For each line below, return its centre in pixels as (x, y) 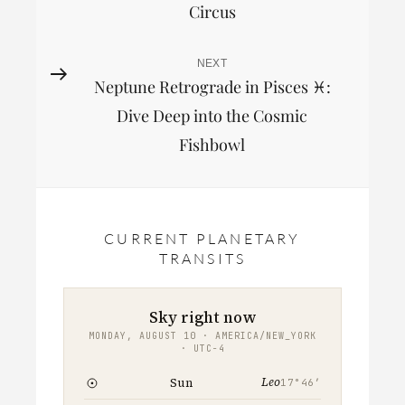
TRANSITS (202, 258)
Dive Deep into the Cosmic (212, 115)
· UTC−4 (202, 348)
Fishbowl (212, 144)
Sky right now (202, 317)
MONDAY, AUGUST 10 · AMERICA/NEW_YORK (202, 335)
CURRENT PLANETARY (202, 238)
